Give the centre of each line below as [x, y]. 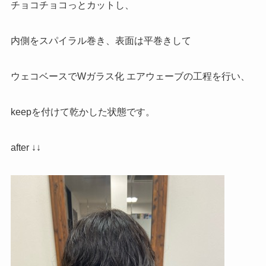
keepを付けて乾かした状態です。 [83, 112]
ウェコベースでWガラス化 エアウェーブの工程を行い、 [130, 77]
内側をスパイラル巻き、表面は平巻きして [101, 41]
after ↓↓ [26, 148]
